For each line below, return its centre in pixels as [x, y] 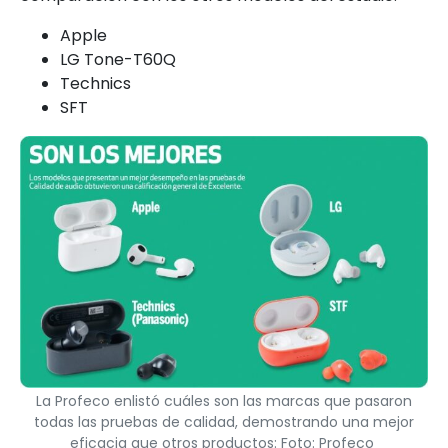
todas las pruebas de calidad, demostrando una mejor [224, 422]
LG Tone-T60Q [118, 60]
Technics [95, 84]
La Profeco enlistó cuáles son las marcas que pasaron [224, 401]
